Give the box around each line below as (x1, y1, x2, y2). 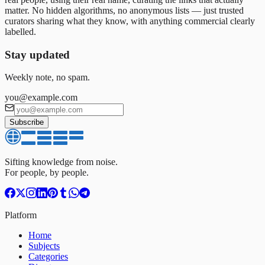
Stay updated (5, 48, 70, 61)
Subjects (28, 241, 60, 251)
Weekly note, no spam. (5, 72, 90, 83)
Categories (28, 251, 68, 262)
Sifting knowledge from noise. (5, 157, 118, 167)
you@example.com (5, 92, 77, 103)
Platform (5, 210, 37, 221)
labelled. (5, 26, 36, 37)
